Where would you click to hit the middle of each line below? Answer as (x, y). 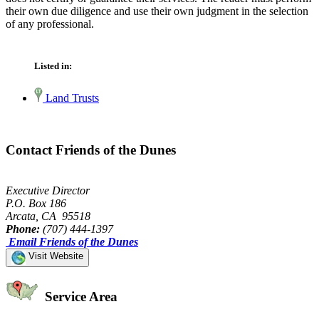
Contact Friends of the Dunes (91, 150)
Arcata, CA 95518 (48, 216)
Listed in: (53, 66)
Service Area (79, 297)
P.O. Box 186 (36, 203)
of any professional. (50, 23)
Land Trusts (71, 98)
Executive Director (48, 190)
